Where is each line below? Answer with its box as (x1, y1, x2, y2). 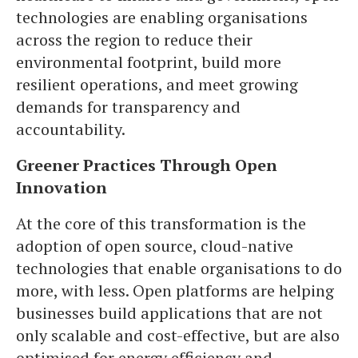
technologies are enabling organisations (16, 6, 308, 28)
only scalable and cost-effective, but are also (16, 324, 340, 346)
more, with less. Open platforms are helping (16, 280, 334, 301)
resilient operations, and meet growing (16, 74, 298, 95)
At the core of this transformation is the (16, 213, 306, 234)
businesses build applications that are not (16, 302, 323, 324)
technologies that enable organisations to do (16, 257, 342, 279)
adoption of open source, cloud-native (16, 235, 293, 257)
